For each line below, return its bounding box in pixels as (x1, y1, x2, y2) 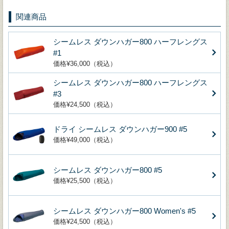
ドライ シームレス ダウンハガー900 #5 (53, 124, 187, 133)
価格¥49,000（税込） (53, 135, 117, 144)
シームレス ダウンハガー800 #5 (53, 165, 162, 174)
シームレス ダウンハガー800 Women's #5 (53, 206, 196, 215)
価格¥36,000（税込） (53, 59, 117, 67)
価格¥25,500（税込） (53, 176, 117, 185)
